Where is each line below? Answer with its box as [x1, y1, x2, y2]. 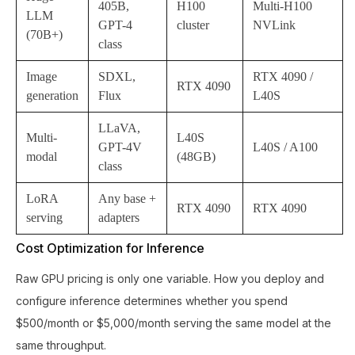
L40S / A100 [253, 140, 318, 154]
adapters [98, 211, 139, 224]
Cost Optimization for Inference [16, 240, 204, 256]
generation [26, 89, 78, 102]
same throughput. [16, 338, 106, 352]
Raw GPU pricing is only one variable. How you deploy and [16, 272, 324, 285]
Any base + [98, 192, 156, 205]
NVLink [253, 18, 296, 32]
